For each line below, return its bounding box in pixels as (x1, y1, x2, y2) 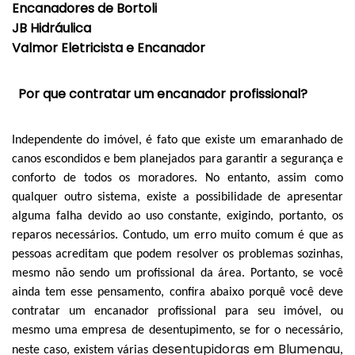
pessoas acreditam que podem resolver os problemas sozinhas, (12, 247, 343, 261)
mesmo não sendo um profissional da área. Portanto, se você (12, 266, 343, 280)
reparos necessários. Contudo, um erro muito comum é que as (12, 228, 343, 242)
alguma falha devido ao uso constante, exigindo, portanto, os (12, 209, 343, 223)
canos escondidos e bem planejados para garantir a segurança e (12, 152, 343, 166)
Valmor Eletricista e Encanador (12, 38, 205, 57)
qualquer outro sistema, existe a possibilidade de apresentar (12, 190, 343, 204)
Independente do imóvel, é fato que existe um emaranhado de (12, 133, 343, 147)
